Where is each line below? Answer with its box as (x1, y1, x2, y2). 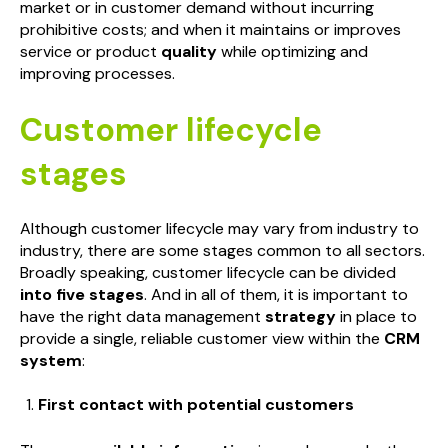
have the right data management (20, 305, 265, 327)
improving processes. (20, 63, 175, 85)
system (20, 349, 82, 371)
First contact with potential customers (37, 394, 354, 416)
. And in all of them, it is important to (144, 283, 408, 305)
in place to (336, 305, 417, 327)
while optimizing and (217, 41, 368, 63)
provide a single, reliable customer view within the (20, 327, 384, 349)
